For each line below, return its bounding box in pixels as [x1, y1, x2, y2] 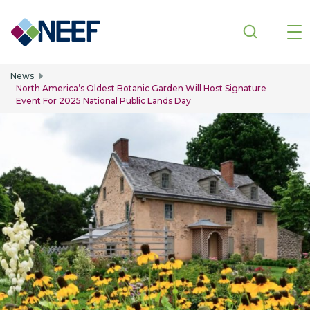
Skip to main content [154, 65, 266, 79]
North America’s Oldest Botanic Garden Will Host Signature [16, 82, 266, 93]
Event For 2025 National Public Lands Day [16, 95, 191, 106]
